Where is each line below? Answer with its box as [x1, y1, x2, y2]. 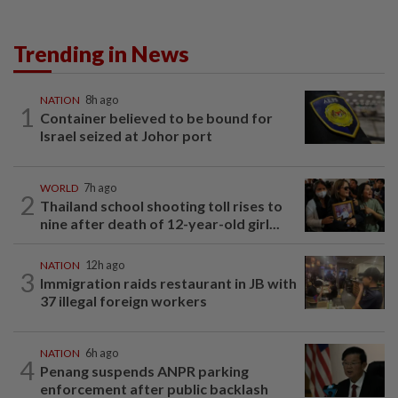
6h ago [85, 346, 118, 360]
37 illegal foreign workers [40, 291, 207, 309]
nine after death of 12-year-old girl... [40, 214, 280, 232]
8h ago [85, 92, 118, 107]
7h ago [84, 180, 116, 195]
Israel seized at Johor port [40, 126, 212, 144]
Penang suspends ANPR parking [40, 362, 249, 379]
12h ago [85, 258, 124, 272]
